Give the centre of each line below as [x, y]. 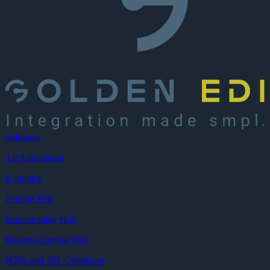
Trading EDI [29, 199]
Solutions [23, 137]
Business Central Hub [46, 240]
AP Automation [34, 158]
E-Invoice [24, 178]
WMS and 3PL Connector [55, 260]
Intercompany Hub [41, 219]
